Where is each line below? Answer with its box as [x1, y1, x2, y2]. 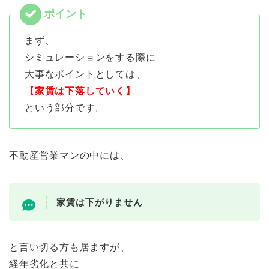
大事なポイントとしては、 [25, 69, 146, 80]
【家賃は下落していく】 [25, 86, 136, 97]
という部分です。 [25, 103, 106, 113]
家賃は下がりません [56, 196, 143, 207]
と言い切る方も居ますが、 [9, 242, 130, 253]
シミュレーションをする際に [25, 52, 156, 63]
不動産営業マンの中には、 [9, 150, 130, 161]
